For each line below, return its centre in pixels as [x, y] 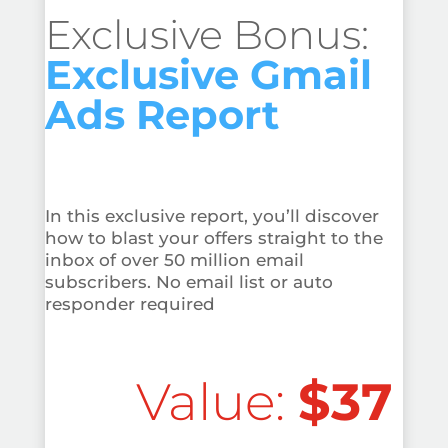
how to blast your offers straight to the [213, 238]
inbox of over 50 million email [174, 260]
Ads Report [167, 115]
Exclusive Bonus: [206, 35]
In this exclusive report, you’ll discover [211, 216]
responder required [129, 304]
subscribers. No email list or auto [188, 282]
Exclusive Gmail [208, 75]
